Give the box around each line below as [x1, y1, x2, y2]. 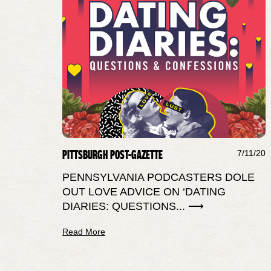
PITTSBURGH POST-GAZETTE [62, 148, 163, 162]
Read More [62, 227, 106, 237]
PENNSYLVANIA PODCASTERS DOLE [62, 171, 255, 183]
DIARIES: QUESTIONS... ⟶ [62, 200, 204, 212]
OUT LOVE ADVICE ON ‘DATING [62, 186, 226, 198]
